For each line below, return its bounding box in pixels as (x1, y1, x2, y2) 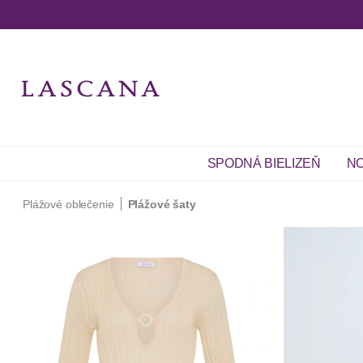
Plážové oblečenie (23, 198, 114, 211)
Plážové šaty (127, 198, 196, 211)
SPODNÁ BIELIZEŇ (207, 156, 321, 170)
